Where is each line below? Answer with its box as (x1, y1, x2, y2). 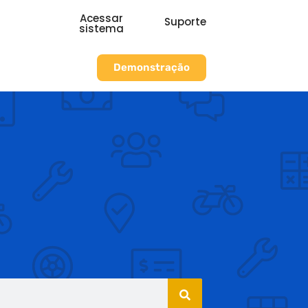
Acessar (79, 11, 123, 25)
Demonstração (113, 61, 190, 74)
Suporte (164, 14, 206, 29)
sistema (78, 21, 124, 36)
